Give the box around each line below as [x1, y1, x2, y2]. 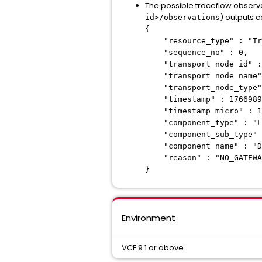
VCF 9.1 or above [122, 242, 184, 254]
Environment [122, 212, 175, 225]
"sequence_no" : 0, [145, 48, 248, 57]
